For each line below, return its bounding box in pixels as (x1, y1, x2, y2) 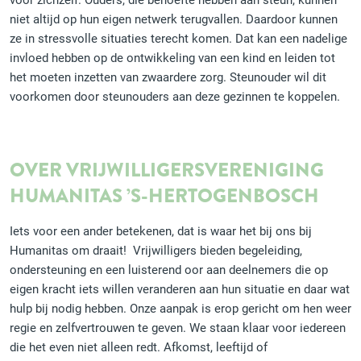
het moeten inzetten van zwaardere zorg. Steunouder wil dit (10, 68, 326, 85)
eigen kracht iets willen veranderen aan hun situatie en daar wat (10, 280, 350, 297)
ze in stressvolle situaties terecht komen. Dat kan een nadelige (10, 30, 347, 46)
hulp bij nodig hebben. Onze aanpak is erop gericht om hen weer (10, 300, 351, 316)
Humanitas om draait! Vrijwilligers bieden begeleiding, (10, 242, 302, 258)
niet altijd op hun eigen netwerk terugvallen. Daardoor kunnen (10, 10, 338, 27)
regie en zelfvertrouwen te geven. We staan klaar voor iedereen (10, 319, 346, 335)
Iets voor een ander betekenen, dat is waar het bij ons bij (10, 222, 312, 239)
